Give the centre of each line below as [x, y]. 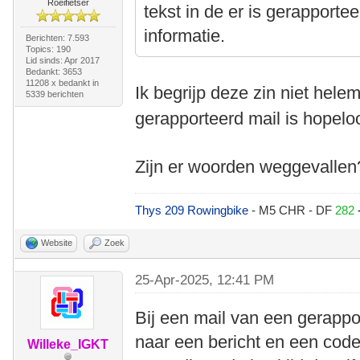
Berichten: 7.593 [57, 38]
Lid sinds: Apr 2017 [62, 60]
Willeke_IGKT [68, 344]
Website [57, 242]
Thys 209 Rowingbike [194, 210]
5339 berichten [54, 94]
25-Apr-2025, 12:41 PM [205, 280]
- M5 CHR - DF [294, 210]
